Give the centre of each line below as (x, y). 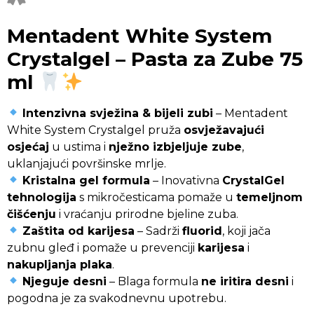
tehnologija (42, 197)
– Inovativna (186, 180)
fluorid (203, 231)
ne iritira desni (245, 281)
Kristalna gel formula (87, 180)
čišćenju (32, 214)
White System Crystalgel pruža (95, 130)
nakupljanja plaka (60, 264)
